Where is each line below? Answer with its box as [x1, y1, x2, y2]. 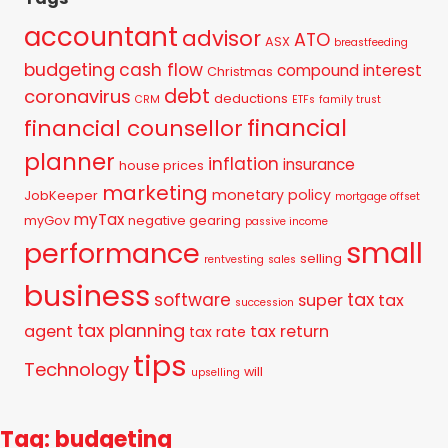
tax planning [77, 317, 185, 343]
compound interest [277, 59, 422, 81]
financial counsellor [24, 112, 243, 144]
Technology [24, 356, 129, 382]
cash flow [119, 57, 203, 82]
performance [24, 234, 200, 272]
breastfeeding [334, 34, 408, 50]
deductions [214, 89, 288, 107]
